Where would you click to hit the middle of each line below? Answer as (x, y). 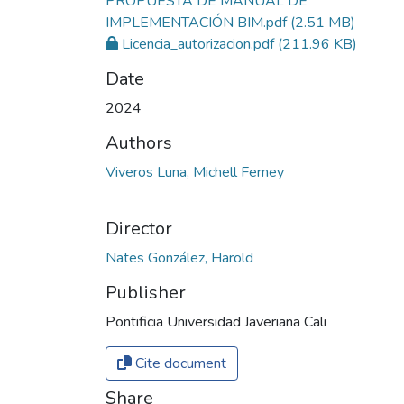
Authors (139, 142)
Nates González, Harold (179, 257)
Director (139, 228)
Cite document (179, 363)
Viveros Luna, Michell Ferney (195, 172)
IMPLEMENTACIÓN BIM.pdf (196, 22)
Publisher (146, 292)
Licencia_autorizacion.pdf (198, 44)
